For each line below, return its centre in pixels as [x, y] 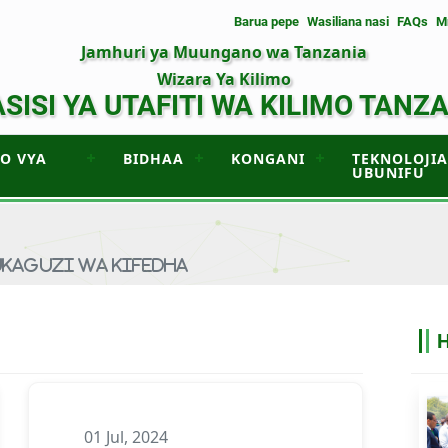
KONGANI [268, 158]
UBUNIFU [389, 172]
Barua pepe [266, 22]
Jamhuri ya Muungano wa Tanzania [224, 52]
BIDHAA [154, 158]
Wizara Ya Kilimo [224, 79]
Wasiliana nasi [348, 22]
